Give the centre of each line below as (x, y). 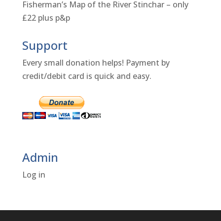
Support (45, 45)
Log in (34, 175)
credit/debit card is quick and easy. (87, 76)
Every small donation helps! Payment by (96, 63)
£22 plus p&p (46, 18)
